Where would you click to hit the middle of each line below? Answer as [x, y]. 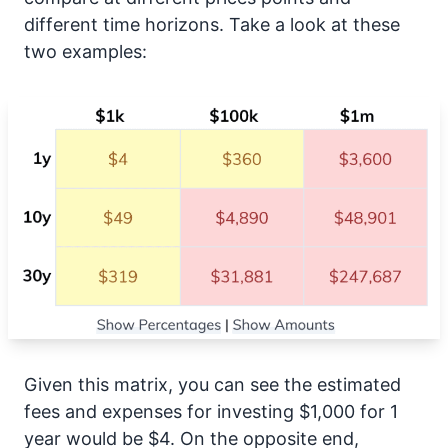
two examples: [85, 51]
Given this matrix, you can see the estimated [212, 384]
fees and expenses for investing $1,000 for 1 [211, 411]
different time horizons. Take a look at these [212, 24]
